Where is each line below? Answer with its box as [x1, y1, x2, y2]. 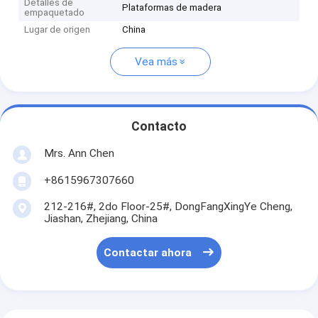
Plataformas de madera [122, 2, 222, 13]
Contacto [131, 119, 187, 134]
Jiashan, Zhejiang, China [43, 212, 158, 225]
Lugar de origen [24, 24, 91, 35]
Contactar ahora [104, 246, 192, 260]
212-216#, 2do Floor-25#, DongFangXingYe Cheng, [43, 199, 292, 213]
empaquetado [24, 7, 85, 18]
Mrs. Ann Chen [43, 146, 114, 160]
